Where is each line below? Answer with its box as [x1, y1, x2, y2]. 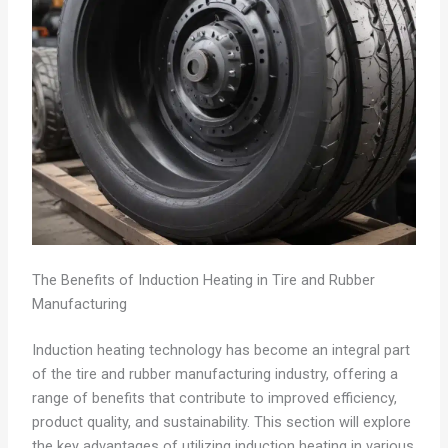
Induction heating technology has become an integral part [31, 341, 410, 360]
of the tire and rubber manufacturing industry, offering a [31, 365, 398, 384]
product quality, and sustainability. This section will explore [31, 413, 411, 432]
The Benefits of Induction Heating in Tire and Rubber [31, 271, 375, 290]
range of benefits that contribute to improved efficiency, [31, 389, 397, 408]
